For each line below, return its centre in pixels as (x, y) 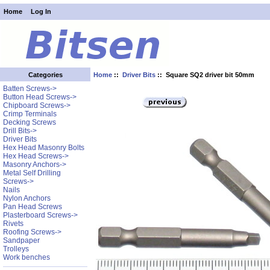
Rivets (13, 224)
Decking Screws (29, 123)
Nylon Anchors (27, 199)
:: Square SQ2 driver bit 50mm (205, 74)
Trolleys (16, 249)
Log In (41, 12)
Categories (45, 74)
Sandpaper (21, 241)
